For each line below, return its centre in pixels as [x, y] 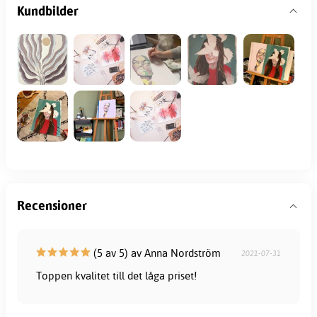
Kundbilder [48, 11]
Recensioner [52, 206]
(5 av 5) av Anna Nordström [156, 253]
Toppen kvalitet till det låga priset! [117, 275]
